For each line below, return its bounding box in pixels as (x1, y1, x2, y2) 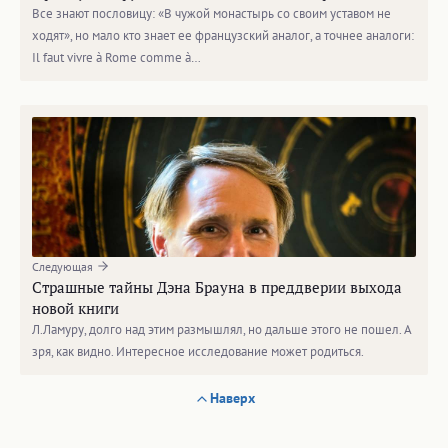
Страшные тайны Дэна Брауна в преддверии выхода (32, 277, 402, 298)
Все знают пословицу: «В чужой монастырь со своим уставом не (32, 5, 391, 23)
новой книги (32, 298, 119, 319)
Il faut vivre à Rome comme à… (32, 49, 201, 67)
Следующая (32, 259, 96, 275)
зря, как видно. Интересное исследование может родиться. (32, 343, 364, 361)
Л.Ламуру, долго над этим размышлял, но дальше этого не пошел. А (32, 321, 412, 339)
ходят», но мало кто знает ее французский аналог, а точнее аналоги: (32, 27, 414, 45)
